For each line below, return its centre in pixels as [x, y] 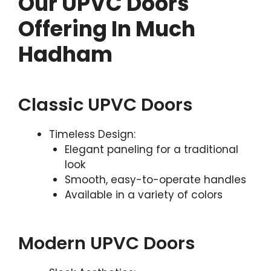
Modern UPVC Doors [106, 243]
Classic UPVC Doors [105, 104]
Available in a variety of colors [143, 194]
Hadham [65, 54]
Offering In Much [107, 28]
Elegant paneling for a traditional [151, 149]
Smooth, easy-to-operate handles [155, 179]
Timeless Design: [92, 134]
